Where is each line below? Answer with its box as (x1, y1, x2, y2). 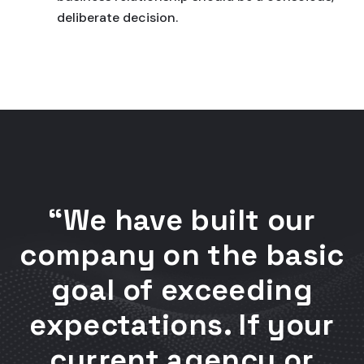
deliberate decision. (57, 9, 178, 26)
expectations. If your (29, 306, 335, 344)
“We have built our (48, 201, 316, 239)
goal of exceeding (50, 271, 314, 309)
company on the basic (19, 236, 344, 274)
